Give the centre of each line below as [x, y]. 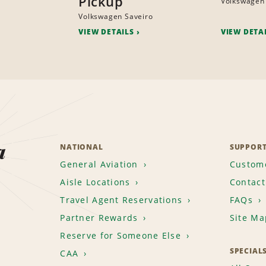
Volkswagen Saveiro [116, 17]
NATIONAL [82, 147]
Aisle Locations [95, 182]
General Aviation [99, 164]
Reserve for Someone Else [121, 236]
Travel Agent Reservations [121, 200]
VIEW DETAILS [106, 32]
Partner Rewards [99, 218]
